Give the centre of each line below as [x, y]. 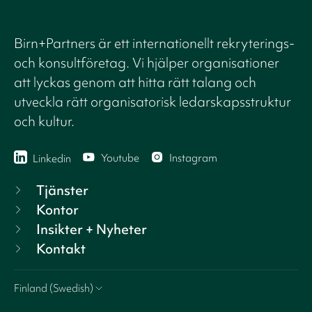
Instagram [193, 158]
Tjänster [62, 190]
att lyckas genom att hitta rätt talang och [135, 83]
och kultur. [44, 122]
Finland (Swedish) [54, 289]
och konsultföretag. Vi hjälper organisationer [147, 63]
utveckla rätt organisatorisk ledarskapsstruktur [153, 102]
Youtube [120, 158]
